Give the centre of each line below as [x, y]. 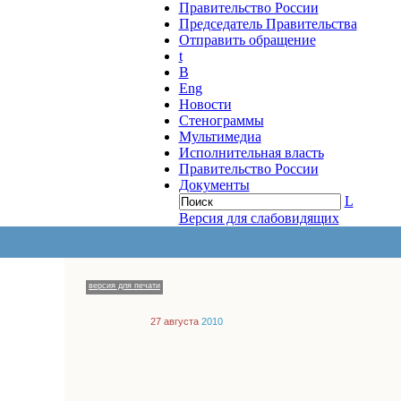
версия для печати [124, 286]
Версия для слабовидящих [259, 218]
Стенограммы [221, 120]
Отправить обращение [247, 40]
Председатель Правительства [268, 24]
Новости [205, 104]
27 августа [175, 321]
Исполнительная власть [251, 153]
